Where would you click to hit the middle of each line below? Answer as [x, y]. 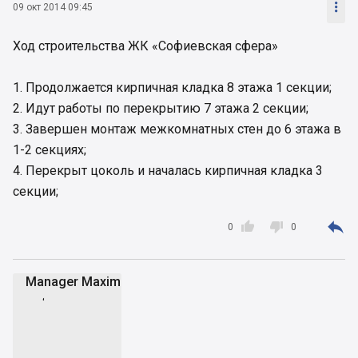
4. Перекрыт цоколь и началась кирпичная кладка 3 [168, 170]
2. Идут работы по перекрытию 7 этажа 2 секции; [161, 108]
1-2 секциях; [50, 149]
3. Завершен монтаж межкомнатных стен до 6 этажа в [177, 129]
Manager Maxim [73, 281]
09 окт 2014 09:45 [53, 8]
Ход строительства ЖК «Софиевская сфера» [145, 46]
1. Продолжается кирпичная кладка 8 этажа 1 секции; [172, 87]
